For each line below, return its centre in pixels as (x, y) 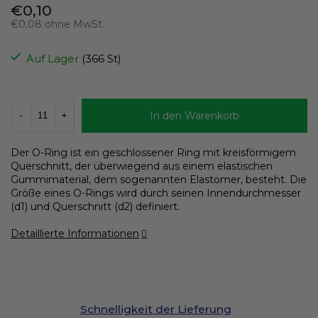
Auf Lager (54, 58)
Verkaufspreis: (44, 44)
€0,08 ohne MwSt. (57, 24)
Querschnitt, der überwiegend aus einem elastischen (142, 166)
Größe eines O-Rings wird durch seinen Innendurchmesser (156, 193)
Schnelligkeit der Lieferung (155, 309)
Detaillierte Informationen (75, 233)
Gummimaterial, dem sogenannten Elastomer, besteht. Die (159, 179)
